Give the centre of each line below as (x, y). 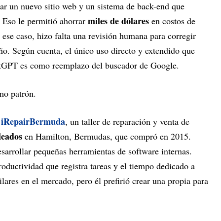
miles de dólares (118, 20)
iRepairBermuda (33, 121)
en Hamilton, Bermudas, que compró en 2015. (107, 136)
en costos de (172, 20)
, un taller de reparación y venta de (127, 121)
